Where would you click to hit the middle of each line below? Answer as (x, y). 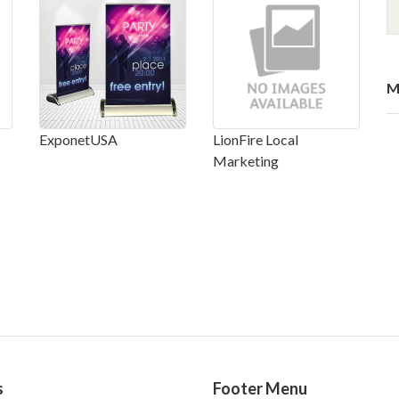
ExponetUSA (78, 139)
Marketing (246, 160)
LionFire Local (256, 139)
